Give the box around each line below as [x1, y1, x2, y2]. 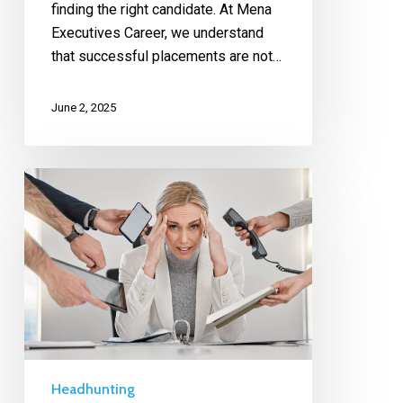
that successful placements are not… [50, 48, 282, 66]
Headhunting [50, 381, 135, 399]
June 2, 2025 [50, 100, 116, 114]
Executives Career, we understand [50, 24, 264, 42]
